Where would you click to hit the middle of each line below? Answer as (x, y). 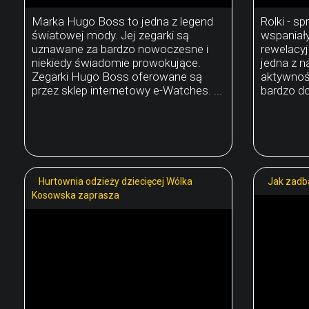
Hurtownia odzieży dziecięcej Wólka (116, 181)
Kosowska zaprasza (76, 195)
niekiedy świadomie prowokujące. (116, 62)
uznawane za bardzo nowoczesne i (120, 49)
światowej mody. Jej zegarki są (110, 35)
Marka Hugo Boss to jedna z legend (122, 21)
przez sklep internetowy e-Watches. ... (127, 90)
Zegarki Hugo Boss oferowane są (117, 76)
